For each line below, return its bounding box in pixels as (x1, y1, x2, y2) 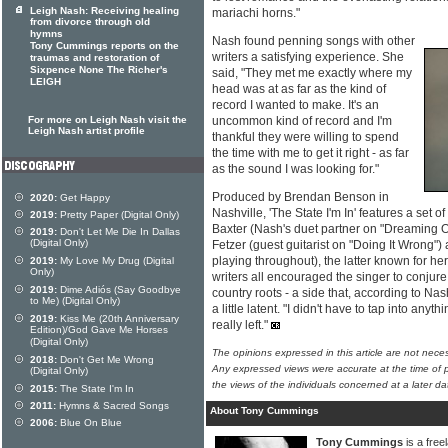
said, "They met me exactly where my (212, 66, 412, 81)
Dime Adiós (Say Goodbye (57, 284, 181, 295)
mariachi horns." (212, 6, 300, 21)
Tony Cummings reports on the (30, 40, 179, 52)
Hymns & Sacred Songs (56, 400, 169, 411)
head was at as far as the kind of (212, 82, 386, 97)
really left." (212, 318, 271, 333)
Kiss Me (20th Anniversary (57, 313, 179, 324)
